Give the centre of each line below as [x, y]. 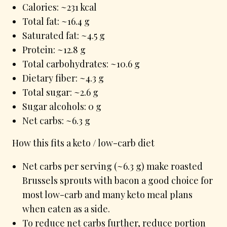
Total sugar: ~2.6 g [60, 92]
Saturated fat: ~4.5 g [64, 35]
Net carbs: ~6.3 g [56, 120]
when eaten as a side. [66, 209]
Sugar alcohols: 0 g [62, 106]
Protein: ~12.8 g [54, 49]
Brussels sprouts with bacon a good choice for [118, 180]
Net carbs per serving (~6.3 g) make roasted [112, 166]
